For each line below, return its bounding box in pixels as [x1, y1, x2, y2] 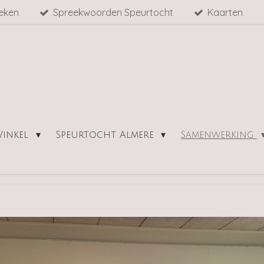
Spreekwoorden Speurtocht [53, 6, 173, 19]
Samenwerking [181, 130, 258, 141]
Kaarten [207, 6, 243, 19]
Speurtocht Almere [55, 130, 157, 141]
